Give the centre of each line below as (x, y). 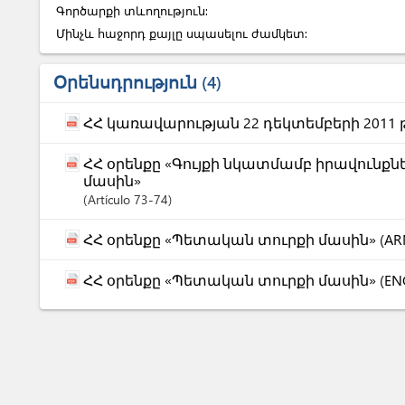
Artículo (111, 199)
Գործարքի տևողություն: (132, 10)
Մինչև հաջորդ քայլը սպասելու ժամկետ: (182, 33)
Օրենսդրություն (125, 81)
